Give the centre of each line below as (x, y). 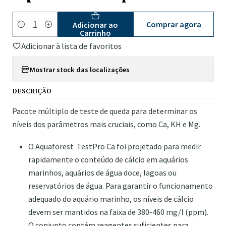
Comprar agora (174, 24)
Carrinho (96, 33)
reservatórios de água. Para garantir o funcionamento (121, 186)
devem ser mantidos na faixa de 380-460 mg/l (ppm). (118, 212)
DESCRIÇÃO (32, 92)
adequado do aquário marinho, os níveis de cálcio (111, 199)
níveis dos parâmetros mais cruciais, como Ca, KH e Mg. (106, 124)
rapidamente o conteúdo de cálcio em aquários (108, 160)
